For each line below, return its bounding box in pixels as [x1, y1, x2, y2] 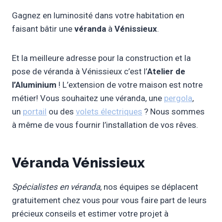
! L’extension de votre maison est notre [58, 80, 203, 90]
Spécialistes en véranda [12, 182, 100, 192]
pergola [164, 93, 192, 104]
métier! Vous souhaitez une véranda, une [12, 93, 164, 104]
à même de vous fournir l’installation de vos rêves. [12, 120, 198, 130]
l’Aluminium [12, 80, 58, 90]
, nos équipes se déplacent [100, 182, 198, 192]
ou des [47, 107, 76, 117]
